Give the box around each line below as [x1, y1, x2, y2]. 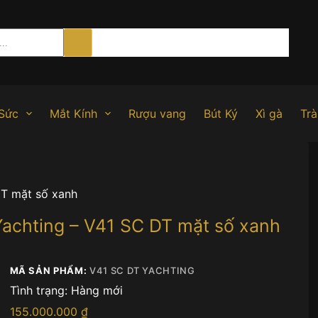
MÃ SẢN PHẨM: [9, 265, 89, 277]
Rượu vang [128, 106, 186, 121]
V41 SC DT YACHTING [89, 265, 195, 277]
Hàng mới [70, 283, 123, 298]
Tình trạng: [9, 283, 67, 298]
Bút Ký [203, 106, 238, 121]
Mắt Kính [49, 106, 97, 121]
